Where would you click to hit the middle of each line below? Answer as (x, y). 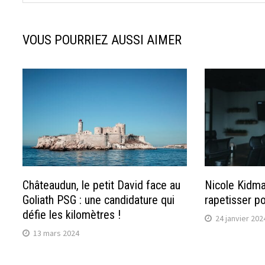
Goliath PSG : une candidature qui (99, 200)
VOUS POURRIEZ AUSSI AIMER (102, 40)
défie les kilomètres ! (72, 214)
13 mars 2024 (56, 233)
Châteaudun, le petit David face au (102, 185)
